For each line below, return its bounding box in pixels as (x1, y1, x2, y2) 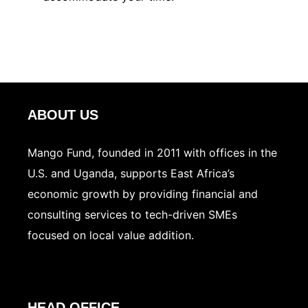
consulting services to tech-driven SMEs (27, 208, 237, 222)
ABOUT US (27, 107, 98, 123)
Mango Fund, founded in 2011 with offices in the (27, 146, 277, 160)
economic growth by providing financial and (27, 187, 258, 201)
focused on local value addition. (27, 228, 194, 243)
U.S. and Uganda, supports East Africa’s (27, 166, 234, 181)
